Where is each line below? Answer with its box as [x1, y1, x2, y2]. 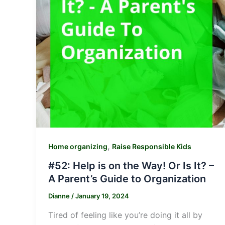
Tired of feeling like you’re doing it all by [48, 209, 202, 220]
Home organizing [48, 142, 107, 151]
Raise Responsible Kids [112, 142, 191, 151]
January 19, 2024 [75, 191, 129, 200]
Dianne [48, 191, 71, 200]
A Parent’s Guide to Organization [48, 172, 206, 185]
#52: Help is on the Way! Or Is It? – [48, 159, 214, 172]
